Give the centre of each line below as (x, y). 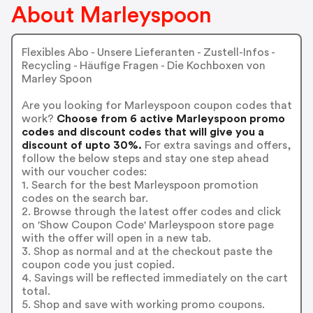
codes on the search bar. (85, 198)
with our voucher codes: (84, 172)
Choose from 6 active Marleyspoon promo (169, 118)
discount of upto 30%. (81, 145)
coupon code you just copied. (98, 264)
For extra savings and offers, (216, 145)
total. (36, 291)
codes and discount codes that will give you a (143, 132)
